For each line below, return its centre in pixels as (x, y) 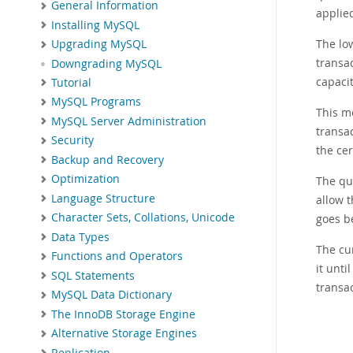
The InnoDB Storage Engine (123, 314)
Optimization (85, 179)
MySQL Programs (96, 102)
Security (72, 141)
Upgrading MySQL (99, 45)
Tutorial (71, 82)
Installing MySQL (95, 25)
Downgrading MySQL (106, 63)
